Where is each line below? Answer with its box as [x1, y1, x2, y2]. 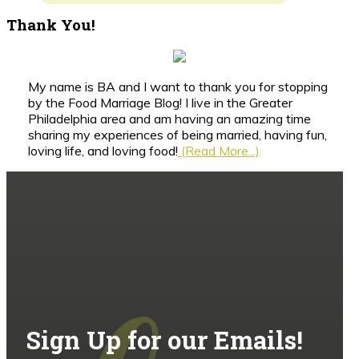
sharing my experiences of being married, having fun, [28, 126, 327, 143]
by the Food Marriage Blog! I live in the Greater [28, 94, 292, 111]
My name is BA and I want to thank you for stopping [28, 78, 328, 95]
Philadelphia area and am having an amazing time [28, 110, 311, 127]
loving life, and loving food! [28, 142, 178, 159]
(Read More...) [178, 142, 260, 159]
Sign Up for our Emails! [26, 323, 303, 356]
